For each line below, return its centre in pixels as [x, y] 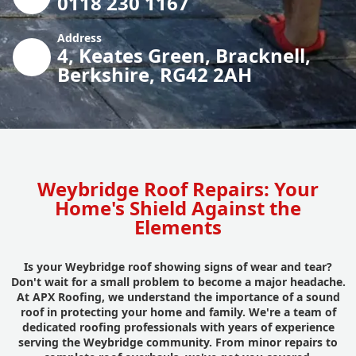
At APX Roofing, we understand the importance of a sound [178, 296]
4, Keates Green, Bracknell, [184, 55]
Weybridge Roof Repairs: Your [178, 188]
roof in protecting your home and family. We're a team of [178, 311]
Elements [178, 226]
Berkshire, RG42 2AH [155, 74]
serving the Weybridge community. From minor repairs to [178, 342]
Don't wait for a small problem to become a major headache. [178, 281]
